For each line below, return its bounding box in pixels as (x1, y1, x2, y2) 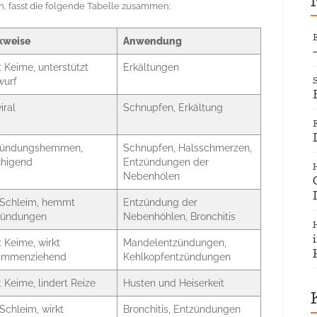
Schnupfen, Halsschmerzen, (123, 142, 252, 154)
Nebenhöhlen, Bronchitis (123, 211, 236, 222)
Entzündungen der (123, 156, 209, 168)
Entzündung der (123, 197, 197, 208)
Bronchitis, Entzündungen (123, 304, 241, 315)
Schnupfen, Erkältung (123, 102, 223, 113)
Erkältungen (123, 62, 179, 73)
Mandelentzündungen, (123, 237, 226, 248)
